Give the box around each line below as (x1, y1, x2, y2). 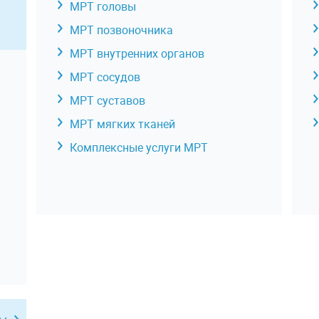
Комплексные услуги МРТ (69, 140, 208, 155)
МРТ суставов (69, 93, 145, 108)
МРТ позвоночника (69, 22, 173, 38)
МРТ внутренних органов (69, 46, 204, 61)
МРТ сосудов (69, 69, 140, 85)
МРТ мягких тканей (69, 116, 175, 132)
